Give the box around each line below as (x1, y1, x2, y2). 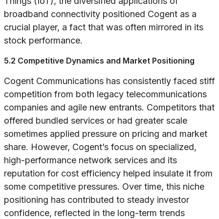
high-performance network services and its (4, 155, 177, 166)
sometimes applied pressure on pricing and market (4, 129, 207, 139)
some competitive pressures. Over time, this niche (4, 181, 204, 192)
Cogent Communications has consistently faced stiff (4, 76, 215, 87)
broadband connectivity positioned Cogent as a (4, 9, 197, 20)
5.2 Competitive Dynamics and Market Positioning (4, 56, 195, 66)
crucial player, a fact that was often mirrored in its (4, 22, 203, 33)
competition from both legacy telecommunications (4, 89, 207, 100)
